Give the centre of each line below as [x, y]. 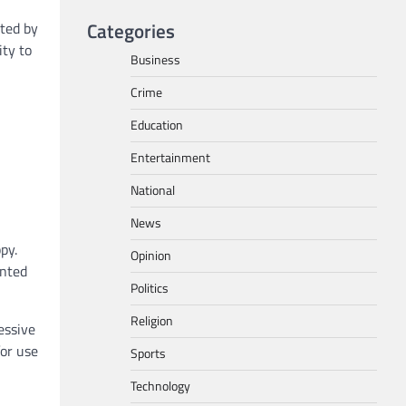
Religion [152, 321]
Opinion [151, 256]
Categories [131, 31]
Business [155, 60]
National [153, 190]
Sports [148, 353]
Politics [150, 288]
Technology [160, 386]
